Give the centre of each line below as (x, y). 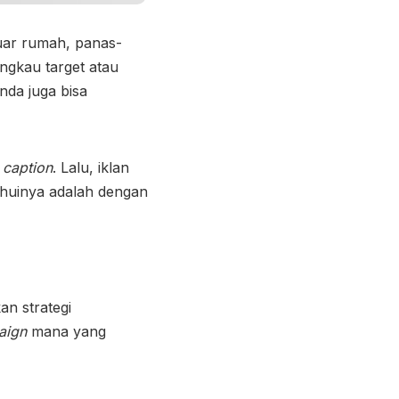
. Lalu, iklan (91, 167)
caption (28, 167)
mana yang (66, 331)
